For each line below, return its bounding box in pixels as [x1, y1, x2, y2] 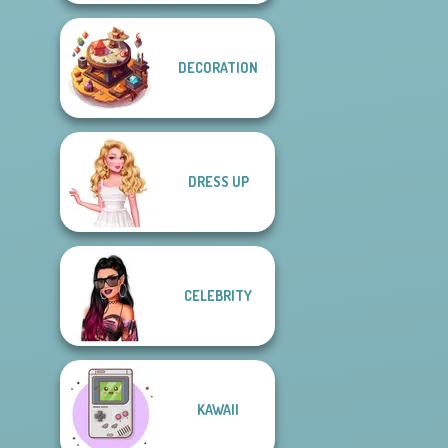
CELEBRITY [184, 287, 252, 304]
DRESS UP [187, 173, 249, 190]
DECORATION [178, 59, 258, 76]
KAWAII [197, 401, 239, 418]
